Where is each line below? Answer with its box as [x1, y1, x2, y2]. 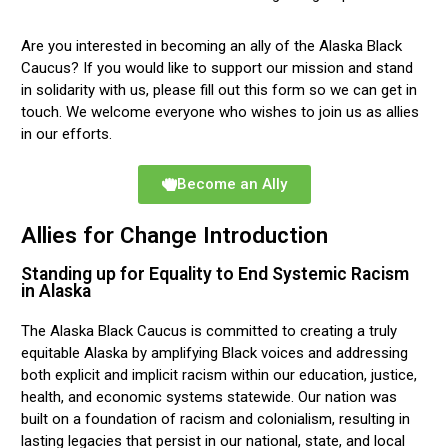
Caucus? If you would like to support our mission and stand [21, 58, 414, 77]
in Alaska [21, 280, 92, 301]
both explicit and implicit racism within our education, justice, [21, 365, 418, 384]
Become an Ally [176, 174, 287, 193]
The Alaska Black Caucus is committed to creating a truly [21, 321, 398, 340]
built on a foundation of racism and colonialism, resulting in [21, 409, 411, 428]
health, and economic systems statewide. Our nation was [21, 387, 398, 406]
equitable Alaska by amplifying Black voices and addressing [21, 343, 409, 362]
